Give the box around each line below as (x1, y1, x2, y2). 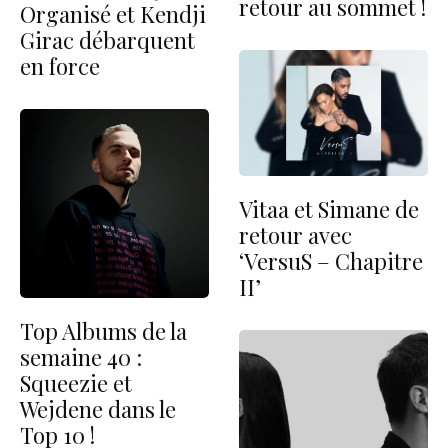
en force (20, 50, 100, 81)
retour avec (239, 219, 352, 250)
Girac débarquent (20, 24, 195, 55)
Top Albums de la (20, 315, 187, 346)
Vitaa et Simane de (239, 193, 419, 224)
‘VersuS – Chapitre (239, 245, 423, 276)
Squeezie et (20, 367, 132, 398)
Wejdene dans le (20, 393, 176, 424)
